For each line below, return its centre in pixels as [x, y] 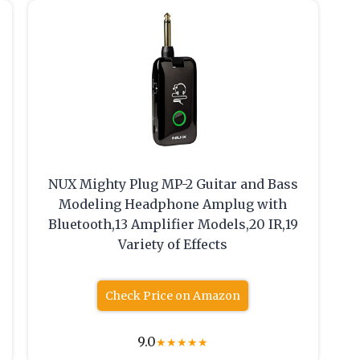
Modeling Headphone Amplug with [173, 205]
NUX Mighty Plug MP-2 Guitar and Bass [173, 184]
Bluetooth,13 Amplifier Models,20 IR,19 [173, 225]
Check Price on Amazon [173, 296]
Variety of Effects [173, 245]
